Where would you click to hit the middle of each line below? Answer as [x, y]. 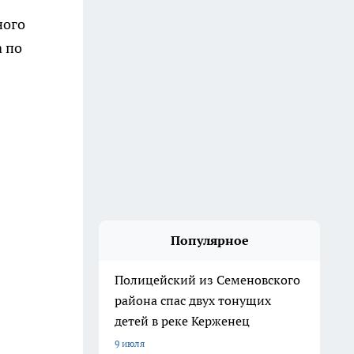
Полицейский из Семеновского [207, 280]
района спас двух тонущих [193, 300]
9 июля [130, 343]
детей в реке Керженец [182, 321]
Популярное [209, 240]
